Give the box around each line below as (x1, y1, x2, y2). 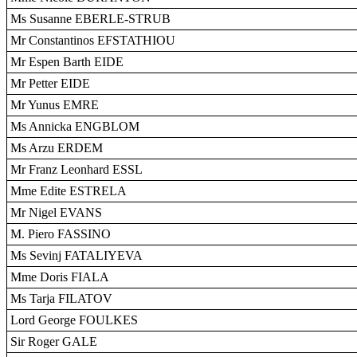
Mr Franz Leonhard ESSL (10, 163, 143, 176)
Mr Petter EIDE (10, 76, 90, 90)
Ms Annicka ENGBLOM (10, 120, 139, 133)
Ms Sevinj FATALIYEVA (10, 249, 143, 262)
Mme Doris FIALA (10, 270, 109, 284)
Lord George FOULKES (10, 313, 138, 327)
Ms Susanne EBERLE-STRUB (10, 12, 171, 25)
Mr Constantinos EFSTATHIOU (10, 33, 175, 47)
